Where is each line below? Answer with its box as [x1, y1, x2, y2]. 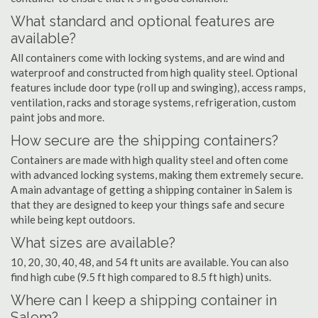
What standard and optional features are [11, 13, 275, 30]
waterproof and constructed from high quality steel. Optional [11, 66, 297, 79]
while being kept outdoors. [11, 213, 135, 226]
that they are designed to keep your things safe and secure [11, 198, 285, 211]
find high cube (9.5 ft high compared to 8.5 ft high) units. [11, 270, 271, 283]
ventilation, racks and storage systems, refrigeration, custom [11, 96, 296, 109]
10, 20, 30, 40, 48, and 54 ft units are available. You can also [11, 256, 289, 268]
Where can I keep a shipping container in [11, 292, 277, 309]
